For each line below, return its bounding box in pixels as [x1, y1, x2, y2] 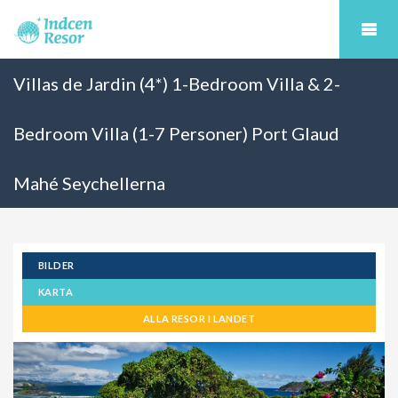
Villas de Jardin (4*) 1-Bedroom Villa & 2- [13, 73, 340, 94]
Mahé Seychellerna [13, 172, 165, 194]
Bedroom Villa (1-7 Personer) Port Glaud [13, 123, 339, 144]
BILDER [38, 259, 75, 271]
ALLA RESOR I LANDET [142, 313, 256, 324]
